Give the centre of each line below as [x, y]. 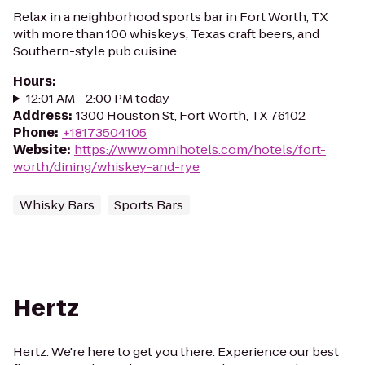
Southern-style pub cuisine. [96, 51]
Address [41, 115]
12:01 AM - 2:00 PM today [97, 98]
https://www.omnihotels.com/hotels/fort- [200, 150]
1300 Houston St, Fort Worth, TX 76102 [191, 115]
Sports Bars [149, 205]
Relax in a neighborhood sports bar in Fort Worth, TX [170, 17]
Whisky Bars [57, 205]
